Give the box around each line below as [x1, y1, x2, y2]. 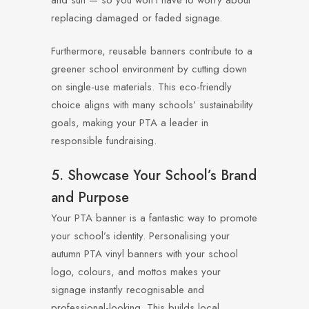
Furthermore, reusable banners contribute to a [51, 43, 252, 59]
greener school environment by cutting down [51, 61, 247, 77]
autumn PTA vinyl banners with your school [51, 246, 238, 261]
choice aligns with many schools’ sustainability [51, 97, 253, 112]
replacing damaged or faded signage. [51, 10, 222, 26]
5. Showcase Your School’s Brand [51, 166, 257, 186]
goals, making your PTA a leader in [51, 115, 208, 130]
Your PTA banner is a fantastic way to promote [51, 210, 257, 226]
